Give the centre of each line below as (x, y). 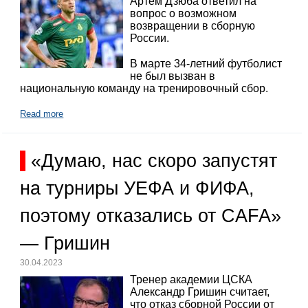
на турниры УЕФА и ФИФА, (137, 188)
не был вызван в (173, 76)
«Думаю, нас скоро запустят (154, 161)
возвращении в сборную (193, 26)
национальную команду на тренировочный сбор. (144, 89)
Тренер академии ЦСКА (191, 280)
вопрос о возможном (184, 14)
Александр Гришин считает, (200, 292)
